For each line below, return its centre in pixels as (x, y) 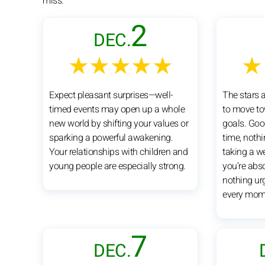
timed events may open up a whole (117, 109)
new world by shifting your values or (119, 123)
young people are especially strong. (117, 166)
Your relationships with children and (118, 152)
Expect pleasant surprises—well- (111, 95)
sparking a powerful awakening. (111, 138)
